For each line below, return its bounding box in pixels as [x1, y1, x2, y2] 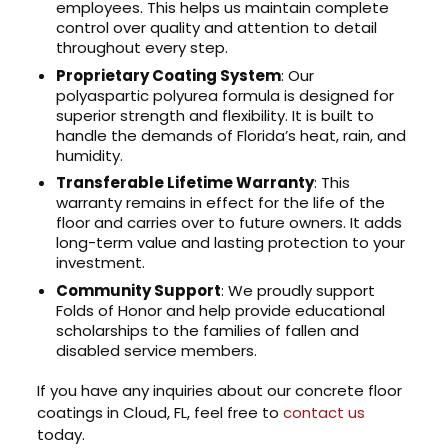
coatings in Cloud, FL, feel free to [37, 401, 284, 423]
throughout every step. [56, 37, 229, 59]
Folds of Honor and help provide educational [56, 299, 386, 321]
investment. [56, 252, 146, 274]
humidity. [56, 144, 124, 166]
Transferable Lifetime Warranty [56, 172, 315, 194]
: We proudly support [221, 279, 376, 301]
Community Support [56, 279, 222, 301]
